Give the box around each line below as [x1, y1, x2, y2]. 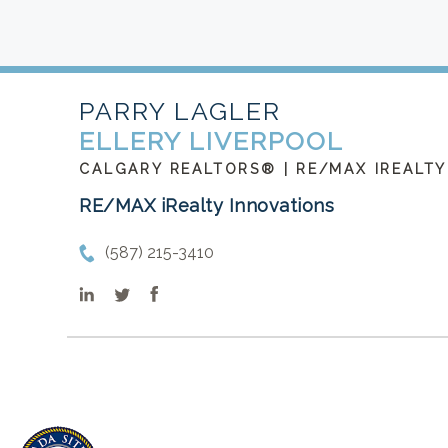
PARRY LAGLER [79, 96, 282, 126]
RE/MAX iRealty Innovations [79, 195, 335, 216]
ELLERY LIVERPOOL [79, 126, 345, 156]
